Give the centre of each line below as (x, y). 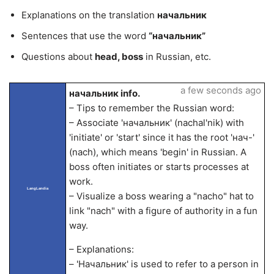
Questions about (58, 57)
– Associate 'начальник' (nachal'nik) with (156, 123)
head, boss (119, 57)
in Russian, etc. (177, 57)
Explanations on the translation (89, 15)
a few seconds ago (220, 90)
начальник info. (104, 93)
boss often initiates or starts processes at (159, 167)
